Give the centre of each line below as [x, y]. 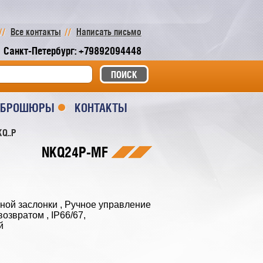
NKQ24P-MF [75, 152]
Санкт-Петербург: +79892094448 [73, 51]
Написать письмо [109, 32]
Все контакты [36, 32]
